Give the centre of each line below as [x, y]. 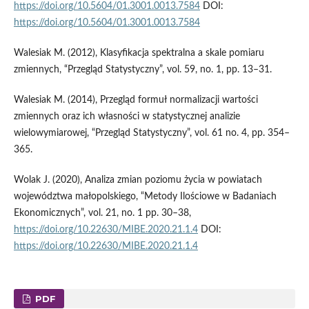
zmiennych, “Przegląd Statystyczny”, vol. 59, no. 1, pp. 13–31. [142, 70]
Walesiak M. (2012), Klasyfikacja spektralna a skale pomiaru [139, 53]
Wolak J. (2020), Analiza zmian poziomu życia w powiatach [138, 180]
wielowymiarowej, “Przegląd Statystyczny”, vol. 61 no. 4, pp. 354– [151, 133]
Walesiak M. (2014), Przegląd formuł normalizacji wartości [136, 100]
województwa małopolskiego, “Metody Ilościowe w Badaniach [145, 197]
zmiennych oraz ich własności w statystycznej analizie [127, 117]
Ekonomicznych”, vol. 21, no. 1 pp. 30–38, [102, 213]
